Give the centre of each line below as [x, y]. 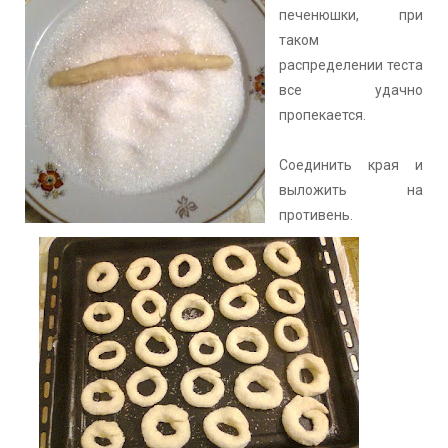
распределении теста [351, 64]
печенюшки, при [351, 14]
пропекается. [324, 114]
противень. [316, 214]
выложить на [351, 189]
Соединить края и [351, 164]
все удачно [351, 89]
